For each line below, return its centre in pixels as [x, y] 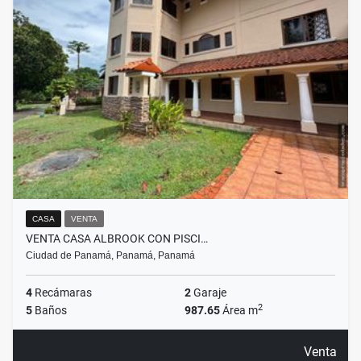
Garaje [209, 293]
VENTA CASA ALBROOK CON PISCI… [117, 239]
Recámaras [62, 293]
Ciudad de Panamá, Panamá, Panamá [110, 256]
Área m [239, 311]
